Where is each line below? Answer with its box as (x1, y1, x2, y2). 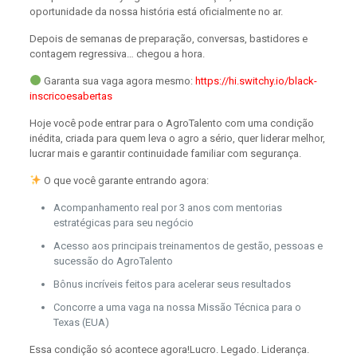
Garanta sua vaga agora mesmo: (41, 74, 195, 87)
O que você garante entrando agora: (41, 174, 209, 186)
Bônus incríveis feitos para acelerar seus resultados (53, 277, 291, 290)
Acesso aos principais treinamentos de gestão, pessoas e (53, 239, 323, 252)
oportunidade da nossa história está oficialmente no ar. (29, 5, 283, 18)
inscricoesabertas (29, 89, 112, 102)
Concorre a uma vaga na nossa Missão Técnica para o (53, 300, 301, 313)
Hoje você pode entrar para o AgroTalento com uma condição (29, 116, 314, 129)
